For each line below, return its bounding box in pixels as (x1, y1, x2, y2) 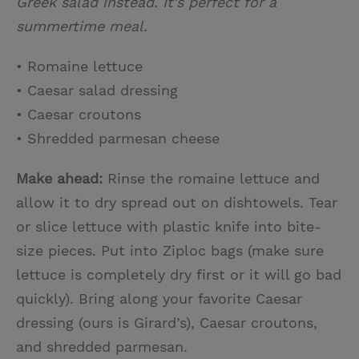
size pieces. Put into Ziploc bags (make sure (16, 241, 324, 259)
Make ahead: (16, 169, 103, 187)
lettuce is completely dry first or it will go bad (16, 265, 341, 283)
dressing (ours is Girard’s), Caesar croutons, (16, 313, 317, 331)
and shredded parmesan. (16, 337, 188, 355)
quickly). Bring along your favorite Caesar (16, 289, 302, 307)
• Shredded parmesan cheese (16, 129, 220, 147)
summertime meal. (16, 17, 147, 34)
